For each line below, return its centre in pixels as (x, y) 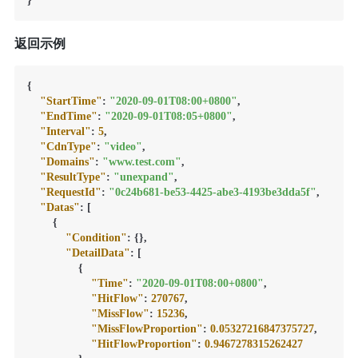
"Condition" (96, 237)
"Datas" (60, 207)
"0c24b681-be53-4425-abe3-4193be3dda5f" (212, 192)
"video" (123, 146)
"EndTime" (68, 116)
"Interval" (65, 131)
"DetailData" (97, 253)
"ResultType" (73, 177)
